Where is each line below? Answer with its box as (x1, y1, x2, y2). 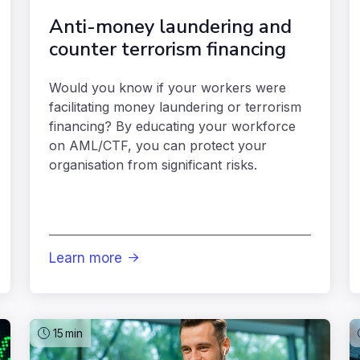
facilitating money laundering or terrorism (49, 99, 301, 116)
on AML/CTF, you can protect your (49, 137, 267, 154)
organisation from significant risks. (49, 157, 257, 174)
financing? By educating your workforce (49, 118, 296, 135)
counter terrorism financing (49, 36, 286, 63)
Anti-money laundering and (49, 14, 292, 40)
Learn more (49, 250, 122, 267)
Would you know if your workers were (49, 80, 286, 96)
